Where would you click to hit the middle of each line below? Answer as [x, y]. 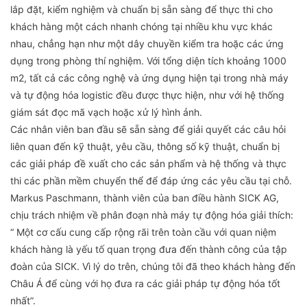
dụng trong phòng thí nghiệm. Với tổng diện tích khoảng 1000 [148, 60]
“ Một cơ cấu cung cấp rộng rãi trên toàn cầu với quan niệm [143, 232]
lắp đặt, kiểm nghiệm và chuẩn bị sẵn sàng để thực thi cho [142, 9]
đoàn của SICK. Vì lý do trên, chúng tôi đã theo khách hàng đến [153, 266]
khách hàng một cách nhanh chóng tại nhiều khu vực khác [142, 26]
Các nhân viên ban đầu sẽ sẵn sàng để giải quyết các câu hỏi [148, 129]
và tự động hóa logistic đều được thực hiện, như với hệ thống [147, 95]
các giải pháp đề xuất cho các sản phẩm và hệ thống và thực [148, 163]
